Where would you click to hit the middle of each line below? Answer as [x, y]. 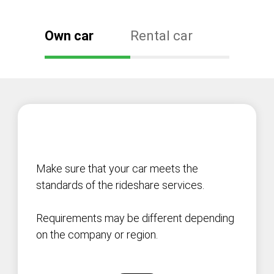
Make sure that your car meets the [117, 168]
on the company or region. [97, 235]
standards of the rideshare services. [120, 185]
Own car [69, 36]
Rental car [161, 36]
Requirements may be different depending [135, 218]
